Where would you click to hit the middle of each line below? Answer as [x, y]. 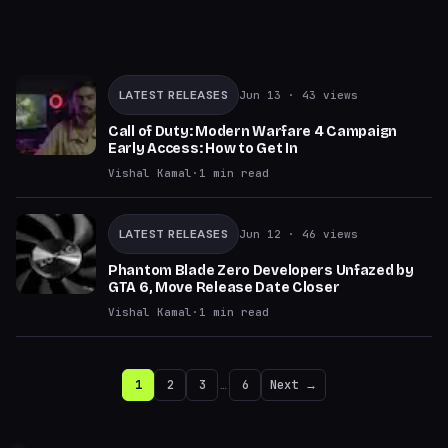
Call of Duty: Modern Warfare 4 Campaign [253, 131]
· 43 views [320, 95]
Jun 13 [260, 95]
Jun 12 [260, 234]
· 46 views [320, 234]
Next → [293, 385]
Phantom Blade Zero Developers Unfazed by [261, 270]
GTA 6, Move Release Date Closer [224, 287]
